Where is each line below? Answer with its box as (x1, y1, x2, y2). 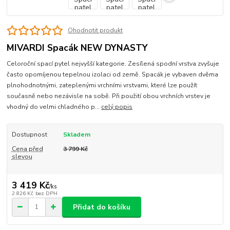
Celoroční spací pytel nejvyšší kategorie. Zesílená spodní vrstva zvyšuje (7, 59, 220, 68)
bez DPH (35, 189, 57, 198)
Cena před (11, 144, 43, 153)
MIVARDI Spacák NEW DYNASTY (7, 42, 148, 54)
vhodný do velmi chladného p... (7, 102, 102, 111)
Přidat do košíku (73, 202, 130, 212)
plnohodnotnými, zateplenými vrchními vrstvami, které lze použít (7, 81, 198, 89)
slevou (11, 152, 32, 161)
